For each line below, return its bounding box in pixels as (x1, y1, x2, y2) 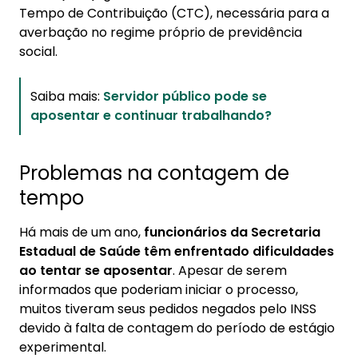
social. (19, 42, 58, 61)
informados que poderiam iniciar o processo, (19, 280, 298, 299)
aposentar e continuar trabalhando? (30, 106, 272, 125)
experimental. (19, 338, 106, 356)
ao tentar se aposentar (19, 261, 173, 280)
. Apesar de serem (173, 261, 287, 280)
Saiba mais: (30, 87, 103, 105)
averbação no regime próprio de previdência (19, 23, 302, 42)
